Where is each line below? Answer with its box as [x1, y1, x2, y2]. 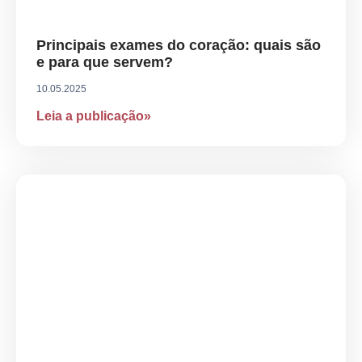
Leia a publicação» [36, 109, 151, 124]
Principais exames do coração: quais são [36, 37, 321, 54]
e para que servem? [36, 54, 173, 71]
